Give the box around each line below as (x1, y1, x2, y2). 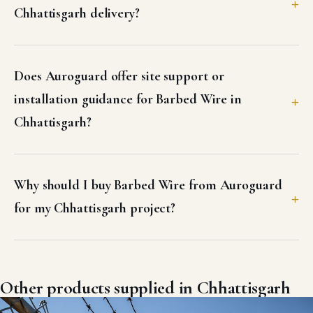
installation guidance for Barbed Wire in (14, 91, 242, 108)
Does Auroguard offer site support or (14, 68, 224, 85)
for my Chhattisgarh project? (14, 200, 176, 217)
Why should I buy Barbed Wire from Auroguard (14, 177, 282, 194)
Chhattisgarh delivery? (14, 5, 140, 22)
